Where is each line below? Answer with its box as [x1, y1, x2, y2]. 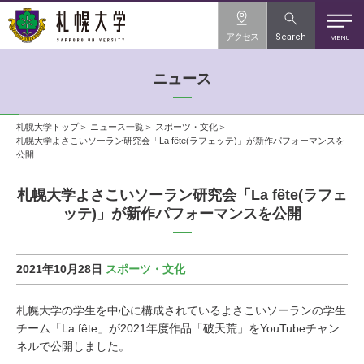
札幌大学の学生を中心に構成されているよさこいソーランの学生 [16, 304, 346, 317]
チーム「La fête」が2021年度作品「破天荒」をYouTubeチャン [16, 322, 340, 335]
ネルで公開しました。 [16, 340, 130, 353]
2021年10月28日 [16, 262, 102, 275]
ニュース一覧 [90, 121, 144, 132]
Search [275, 32, 306, 42]
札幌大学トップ [16, 121, 79, 132]
